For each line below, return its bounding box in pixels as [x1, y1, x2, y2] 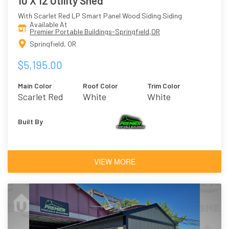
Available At [30, 20, 67, 29]
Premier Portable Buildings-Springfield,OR [30, 27, 160, 36]
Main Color [18, 81, 52, 90]
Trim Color [147, 81, 180, 90]
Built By [18, 117, 43, 126]
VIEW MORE [94, 156, 135, 167]
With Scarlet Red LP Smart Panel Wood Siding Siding [18, 11, 182, 20]
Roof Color [82, 81, 118, 90]
